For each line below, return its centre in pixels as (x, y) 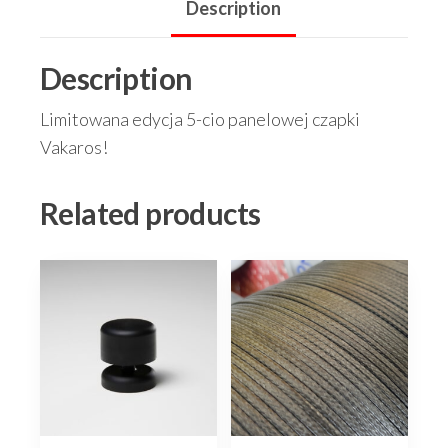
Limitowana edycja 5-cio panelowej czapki (200, 118)
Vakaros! (74, 146)
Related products (150, 212)
